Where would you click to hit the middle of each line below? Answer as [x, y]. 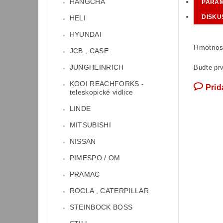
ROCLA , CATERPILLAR [109, 191]
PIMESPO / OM [95, 158]
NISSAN [83, 142]
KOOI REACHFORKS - [107, 84]
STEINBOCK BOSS [101, 207]
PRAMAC [85, 174]
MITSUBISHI [90, 125]
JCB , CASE [89, 51]
